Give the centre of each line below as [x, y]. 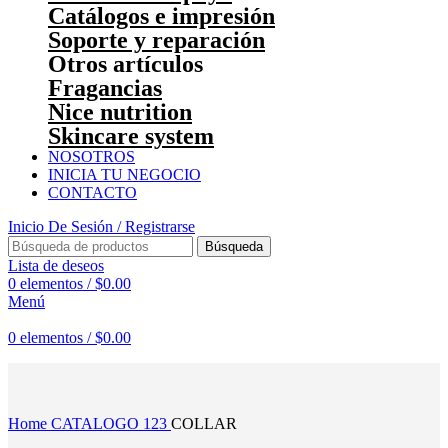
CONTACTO [92, 192]
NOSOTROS [91, 156]
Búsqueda [234, 246]
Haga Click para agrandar [89, 405]
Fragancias [105, 88]
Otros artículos [125, 64]
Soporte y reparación [156, 40]
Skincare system [131, 136]
